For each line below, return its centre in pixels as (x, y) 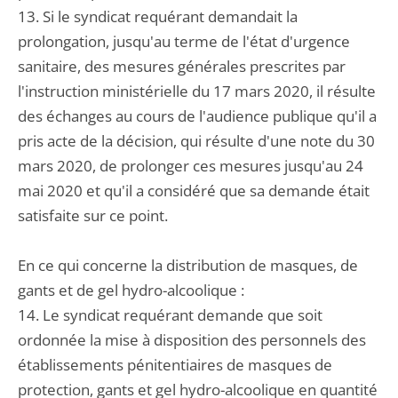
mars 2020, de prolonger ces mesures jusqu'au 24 (191, 166)
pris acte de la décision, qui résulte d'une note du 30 (196, 141)
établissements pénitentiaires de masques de (175, 365)
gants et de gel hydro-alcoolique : (131, 290)
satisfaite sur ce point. (93, 215)
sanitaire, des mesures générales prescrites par (182, 66)
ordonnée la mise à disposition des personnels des (192, 340)
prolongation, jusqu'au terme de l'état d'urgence (184, 41)
